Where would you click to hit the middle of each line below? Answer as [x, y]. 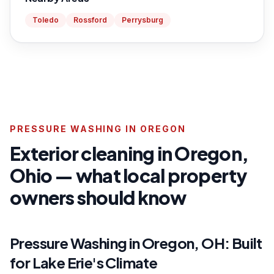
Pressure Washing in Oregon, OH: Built [136, 243]
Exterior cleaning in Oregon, [129, 154]
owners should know [98, 198]
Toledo [46, 20]
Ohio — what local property [129, 176]
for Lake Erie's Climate [84, 262]
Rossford [90, 20]
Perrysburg [143, 20]
